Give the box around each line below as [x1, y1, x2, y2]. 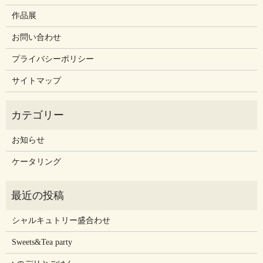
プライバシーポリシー [11, 55, 94, 64]
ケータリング [11, 157, 61, 167]
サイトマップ [11, 76, 61, 86]
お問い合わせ [11, 33, 61, 42]
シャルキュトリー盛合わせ [11, 216, 110, 225]
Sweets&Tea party [11, 238, 72, 247]
